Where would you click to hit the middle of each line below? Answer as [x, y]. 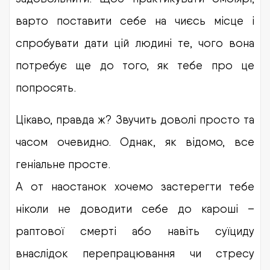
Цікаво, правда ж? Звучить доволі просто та [135, 119]
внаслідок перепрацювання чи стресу [135, 253]
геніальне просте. [63, 164]
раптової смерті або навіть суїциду [135, 231]
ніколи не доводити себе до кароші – [135, 208]
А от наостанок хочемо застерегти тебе [135, 186]
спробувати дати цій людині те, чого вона [135, 42]
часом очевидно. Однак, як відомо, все [135, 141]
